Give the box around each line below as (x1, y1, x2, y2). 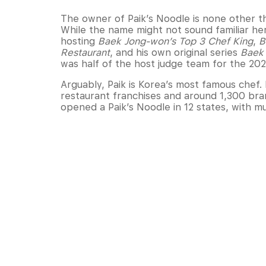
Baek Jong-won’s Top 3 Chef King (98, 36, 253, 47)
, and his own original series (110, 47, 240, 59)
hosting (61, 36, 98, 47)
